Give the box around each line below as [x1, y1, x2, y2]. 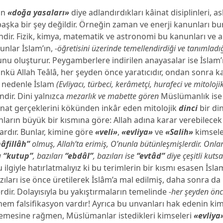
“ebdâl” [65, 150, 94, 161]
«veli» [95, 126, 118, 137]
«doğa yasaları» [7, 7, 70, 18]
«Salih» [165, 126, 194, 137]
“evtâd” [136, 150, 165, 161]
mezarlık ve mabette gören [66, 91, 159, 102]
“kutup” [3, 150, 33, 161]
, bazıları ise [93, 150, 137, 161]
